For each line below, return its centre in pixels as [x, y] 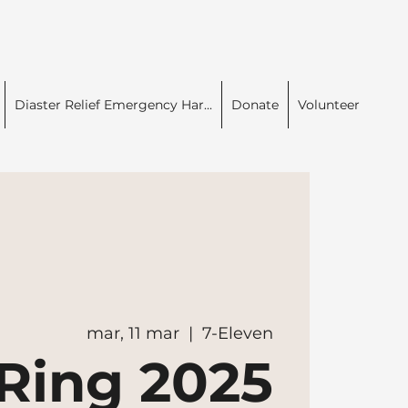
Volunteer [329, 105]
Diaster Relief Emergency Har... [113, 105]
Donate [255, 105]
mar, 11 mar [133, 333]
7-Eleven [237, 333]
